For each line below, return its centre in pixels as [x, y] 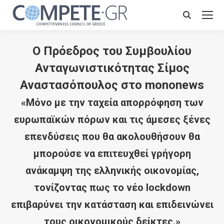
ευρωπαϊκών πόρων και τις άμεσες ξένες [112, 119]
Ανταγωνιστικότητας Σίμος [112, 68]
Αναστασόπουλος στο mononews [112, 85]
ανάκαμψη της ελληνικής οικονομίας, [112, 170]
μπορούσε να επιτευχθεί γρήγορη [112, 153]
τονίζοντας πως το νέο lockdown [112, 187]
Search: [195, 17]
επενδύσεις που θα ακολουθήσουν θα [112, 136]
